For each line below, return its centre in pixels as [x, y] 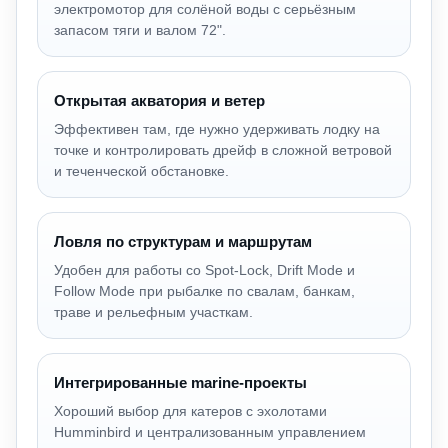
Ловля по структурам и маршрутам [183, 241]
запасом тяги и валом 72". [140, 29]
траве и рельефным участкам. [153, 311]
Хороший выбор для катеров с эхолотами [190, 410]
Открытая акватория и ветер [159, 100]
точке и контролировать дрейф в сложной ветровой [223, 149]
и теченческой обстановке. [141, 170]
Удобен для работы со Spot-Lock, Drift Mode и [204, 269]
